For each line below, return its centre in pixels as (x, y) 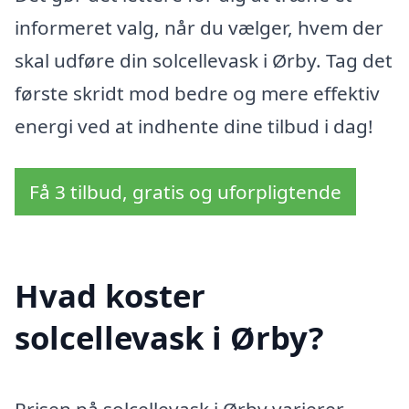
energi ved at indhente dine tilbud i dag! (194, 126)
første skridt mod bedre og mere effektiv (197, 94)
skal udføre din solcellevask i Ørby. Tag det (204, 61)
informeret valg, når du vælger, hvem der (199, 28)
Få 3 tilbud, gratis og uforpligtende (185, 191)
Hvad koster (110, 295)
